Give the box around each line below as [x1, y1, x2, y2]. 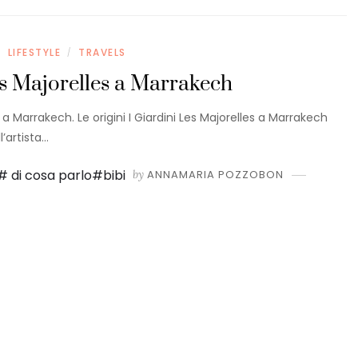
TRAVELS [78, 46, 126, 60]
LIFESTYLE [7, 46, 62, 60]
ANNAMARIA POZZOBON [146, 167, 284, 183]
